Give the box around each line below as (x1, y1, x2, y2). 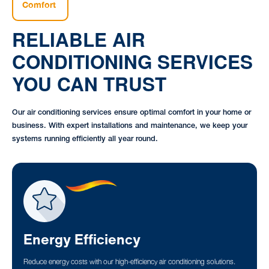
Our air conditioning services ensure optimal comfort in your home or (11, 109, 251, 116)
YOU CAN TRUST (11, 70, 166, 97)
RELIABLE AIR (11, 25, 145, 53)
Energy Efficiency (23, 229, 141, 250)
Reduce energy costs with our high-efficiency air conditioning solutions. (23, 259, 236, 266)
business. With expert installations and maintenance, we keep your (11, 122, 247, 130)
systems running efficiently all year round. (11, 136, 158, 143)
